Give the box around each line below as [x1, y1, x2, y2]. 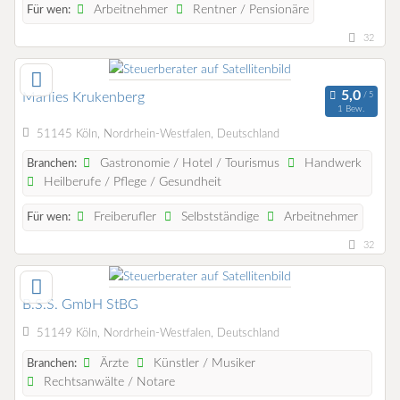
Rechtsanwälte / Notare [40, 375, 176, 388]
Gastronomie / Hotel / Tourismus [96, 157, 280, 171]
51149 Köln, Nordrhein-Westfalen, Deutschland [36, 327, 279, 339]
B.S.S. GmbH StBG [22, 297, 138, 312]
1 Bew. [337, 104, 365, 113]
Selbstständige [178, 211, 260, 224]
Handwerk [301, 157, 362, 171]
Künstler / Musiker [150, 356, 256, 370]
